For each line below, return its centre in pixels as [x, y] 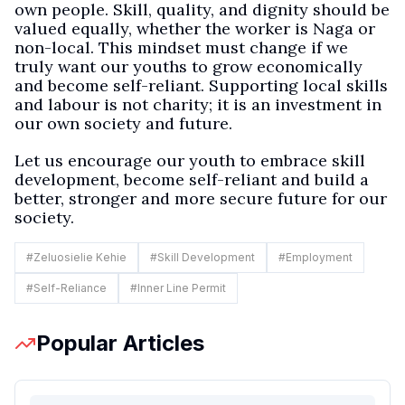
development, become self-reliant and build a [192, 179]
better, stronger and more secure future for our [201, 198]
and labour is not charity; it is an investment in [198, 104]
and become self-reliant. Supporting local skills [201, 85]
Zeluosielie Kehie [80, 257]
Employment [319, 257]
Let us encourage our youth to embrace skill [190, 160]
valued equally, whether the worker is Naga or [195, 28]
